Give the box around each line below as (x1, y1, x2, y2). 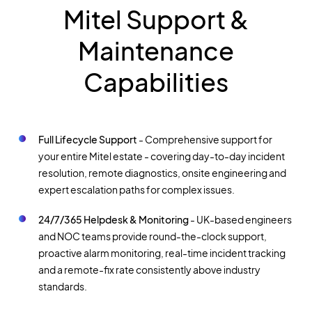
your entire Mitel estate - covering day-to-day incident (38, 150, 285, 163)
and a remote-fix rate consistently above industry (38, 263, 260, 276)
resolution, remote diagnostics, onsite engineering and (38, 166, 286, 180)
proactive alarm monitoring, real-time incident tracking (38, 247, 286, 260)
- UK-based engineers (189, 213, 292, 226)
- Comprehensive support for (136, 133, 272, 146)
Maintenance (77, 34, 234, 66)
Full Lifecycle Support (38, 133, 137, 146)
